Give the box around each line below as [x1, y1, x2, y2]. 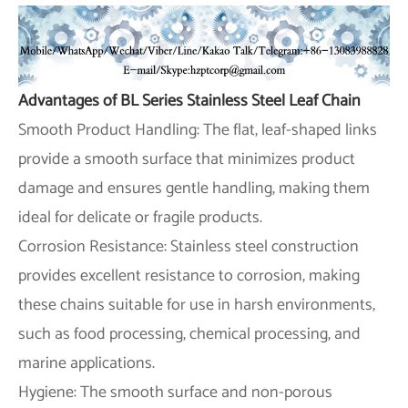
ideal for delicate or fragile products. [18, 203, 262, 231]
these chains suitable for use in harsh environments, [18, 291, 375, 319]
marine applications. [18, 349, 155, 377]
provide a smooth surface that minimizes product [18, 145, 355, 173]
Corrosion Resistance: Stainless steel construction [18, 232, 359, 260]
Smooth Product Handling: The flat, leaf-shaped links [18, 116, 377, 144]
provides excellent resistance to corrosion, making [18, 261, 360, 290]
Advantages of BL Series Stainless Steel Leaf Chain [18, 87, 361, 115]
